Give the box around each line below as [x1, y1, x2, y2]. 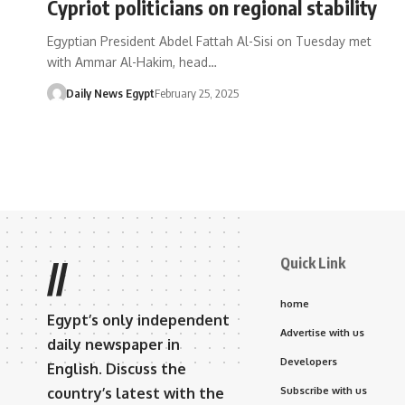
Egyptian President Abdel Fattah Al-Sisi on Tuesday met [47, 33, 372, 49]
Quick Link [280, 253, 345, 272]
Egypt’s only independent [47, 310, 230, 329]
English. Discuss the [47, 359, 186, 378]
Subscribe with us [280, 383, 367, 397]
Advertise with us [280, 325, 364, 339]
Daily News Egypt [65, 85, 155, 100]
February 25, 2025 [154, 85, 239, 100]
